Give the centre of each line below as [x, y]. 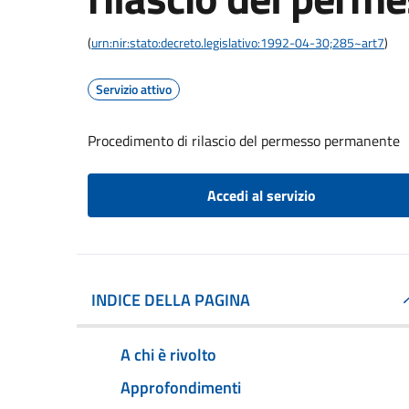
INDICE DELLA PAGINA [171, 300]
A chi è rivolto [168, 354]
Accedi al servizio [261, 195]
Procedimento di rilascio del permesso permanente [244, 141]
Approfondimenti [181, 387]
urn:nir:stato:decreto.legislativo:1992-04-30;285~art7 [238, 42]
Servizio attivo [134, 89]
